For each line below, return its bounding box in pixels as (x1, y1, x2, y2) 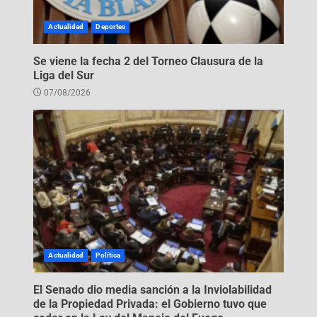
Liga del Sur (33, 68, 95, 82)
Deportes (96, 22, 126, 30)
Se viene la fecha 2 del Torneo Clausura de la (33, 54, 264, 68)
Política (96, 250, 121, 259)
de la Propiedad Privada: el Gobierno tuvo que (33, 296, 267, 311)
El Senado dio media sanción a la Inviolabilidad (33, 282, 272, 296)
